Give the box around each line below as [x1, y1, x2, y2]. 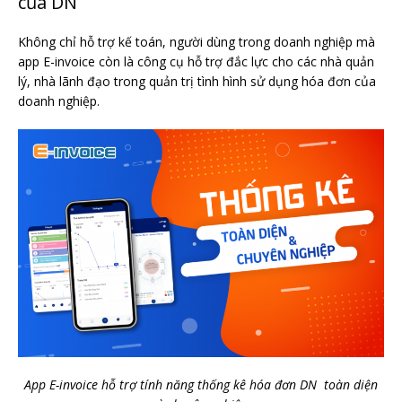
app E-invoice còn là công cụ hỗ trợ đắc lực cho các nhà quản [18, 53, 374, 71]
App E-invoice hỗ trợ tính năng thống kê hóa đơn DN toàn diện [24, 376, 378, 394]
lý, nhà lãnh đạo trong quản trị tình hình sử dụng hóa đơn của [18, 73, 376, 91]
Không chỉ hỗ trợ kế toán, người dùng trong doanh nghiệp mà [18, 33, 375, 51]
